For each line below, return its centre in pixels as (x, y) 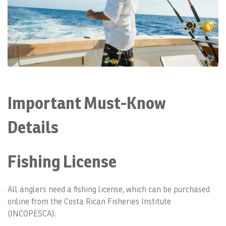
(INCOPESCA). (32, 213)
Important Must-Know (87, 103)
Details (33, 127)
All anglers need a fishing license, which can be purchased (109, 189)
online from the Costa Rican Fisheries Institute (89, 201)
